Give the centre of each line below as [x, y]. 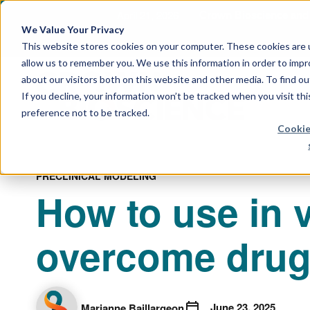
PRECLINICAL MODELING [96, 176]
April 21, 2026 [148, 15]
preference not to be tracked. [85, 112]
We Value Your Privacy [72, 29]
